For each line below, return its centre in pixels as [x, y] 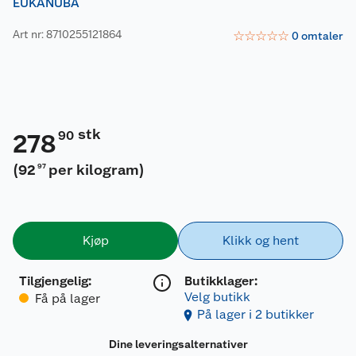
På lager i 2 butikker [255, 314]
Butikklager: [221, 281]
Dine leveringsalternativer [178, 344]
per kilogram [94, 169]
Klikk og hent [261, 240]
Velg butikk [217, 296]
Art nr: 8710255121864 [67, 35]
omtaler [322, 36]
